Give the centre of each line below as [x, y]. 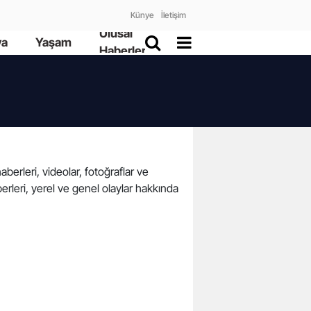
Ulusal [116, 34]
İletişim [174, 15]
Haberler [122, 51]
